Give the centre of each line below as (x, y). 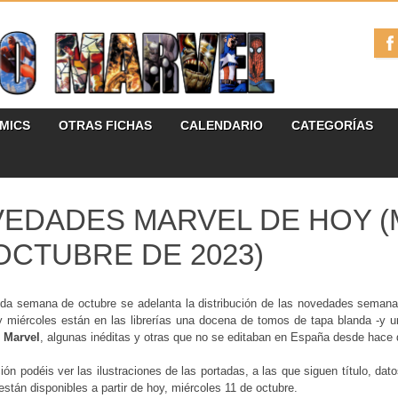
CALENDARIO (222, 126)
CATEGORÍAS (332, 126)
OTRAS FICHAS (105, 126)
